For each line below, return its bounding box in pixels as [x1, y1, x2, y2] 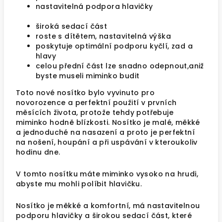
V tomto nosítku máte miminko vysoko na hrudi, [16, 169, 198, 179]
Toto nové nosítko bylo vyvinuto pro [16, 88, 155, 98]
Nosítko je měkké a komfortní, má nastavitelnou [16, 201, 200, 211]
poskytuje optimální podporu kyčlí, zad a [36, 41, 193, 51]
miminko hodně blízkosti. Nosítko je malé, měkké [16, 117, 200, 127]
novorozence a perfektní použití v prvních [16, 98, 177, 108]
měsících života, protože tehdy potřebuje [16, 108, 173, 117]
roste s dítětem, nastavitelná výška [36, 31, 171, 41]
